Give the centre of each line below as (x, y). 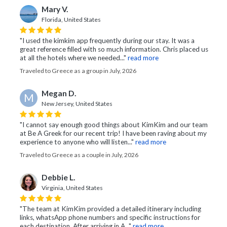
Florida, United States (71, 20)
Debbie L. (59, 178)
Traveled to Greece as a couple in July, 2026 (79, 155)
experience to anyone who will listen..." (77, 142)
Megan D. (59, 93)
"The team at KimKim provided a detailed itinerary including (110, 209)
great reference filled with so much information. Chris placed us (114, 49)
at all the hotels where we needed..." (73, 58)
